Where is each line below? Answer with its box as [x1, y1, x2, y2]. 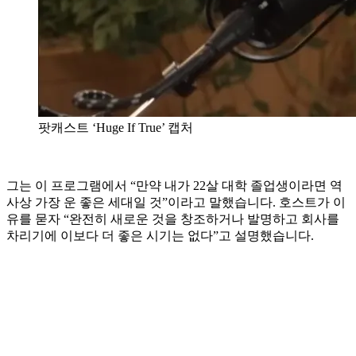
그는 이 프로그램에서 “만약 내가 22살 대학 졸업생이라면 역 [6, 178, 342, 192]
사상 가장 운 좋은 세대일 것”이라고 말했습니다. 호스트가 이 [6, 195, 346, 209]
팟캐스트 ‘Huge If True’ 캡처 [38, 120, 193, 134]
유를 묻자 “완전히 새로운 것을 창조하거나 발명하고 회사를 [6, 211, 339, 226]
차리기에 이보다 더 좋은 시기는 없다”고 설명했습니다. [6, 228, 314, 242]
